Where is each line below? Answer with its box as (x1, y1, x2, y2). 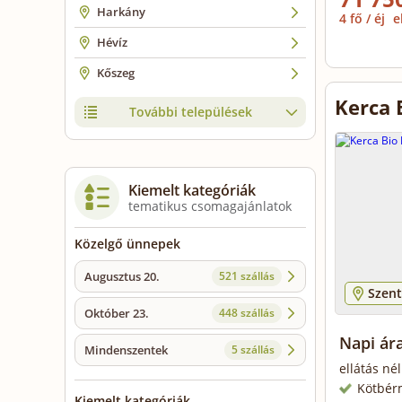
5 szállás (232, 342, 275, 358)
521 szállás (219, 268, 275, 284)
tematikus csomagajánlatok (128, 197, 292, 215)
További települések (128, 103, 252, 121)
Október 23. (84, 305, 149, 322)
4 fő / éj (339, 10, 389, 27)
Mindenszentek (84, 342, 168, 359)
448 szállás (219, 305, 275, 321)
